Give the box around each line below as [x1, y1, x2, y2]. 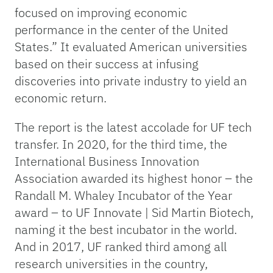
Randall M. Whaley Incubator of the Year [15, 187, 232, 204]
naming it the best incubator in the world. [15, 221, 237, 238]
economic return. [15, 90, 107, 107]
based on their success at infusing [15, 55, 199, 73]
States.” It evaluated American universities [15, 38, 247, 55]
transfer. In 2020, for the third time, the [15, 136, 227, 153]
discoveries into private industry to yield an [15, 73, 247, 90]
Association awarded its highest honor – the [15, 170, 253, 187]
